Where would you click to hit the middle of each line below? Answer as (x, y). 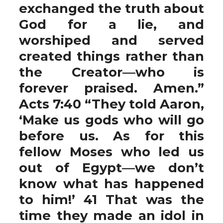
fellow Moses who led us (111, 152)
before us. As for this (111, 136)
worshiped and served (111, 40)
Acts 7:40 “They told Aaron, (111, 104)
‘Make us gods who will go (111, 120)
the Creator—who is (111, 72)
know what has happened (111, 183)
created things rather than (111, 56)
